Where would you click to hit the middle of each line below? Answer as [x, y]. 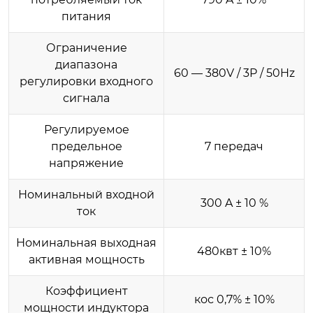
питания [86, 16]
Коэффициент [86, 291]
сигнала [86, 98]
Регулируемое [86, 129]
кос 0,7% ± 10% [234, 299]
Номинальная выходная [86, 242]
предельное [86, 146]
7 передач [234, 146]
